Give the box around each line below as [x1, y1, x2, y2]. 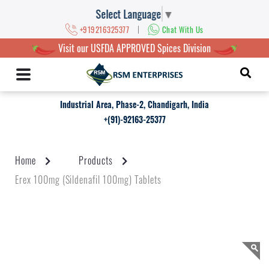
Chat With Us [162, 23, 204, 35]
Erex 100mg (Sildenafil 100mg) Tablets [15, 172, 162, 187]
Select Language [95, 5, 162, 22]
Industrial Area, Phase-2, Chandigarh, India [60, 98, 209, 110]
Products [78, 153, 113, 168]
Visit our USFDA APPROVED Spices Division [56, 41, 213, 56]
